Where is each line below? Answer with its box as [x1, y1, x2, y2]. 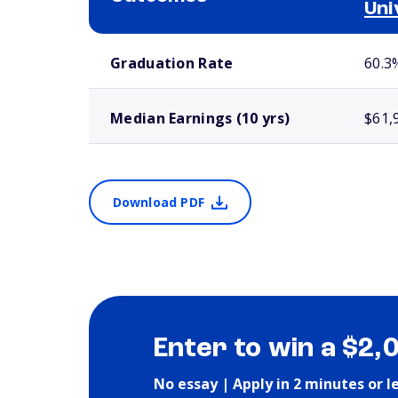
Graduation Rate [110, 53, 234, 73]
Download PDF [112, 194, 204, 211]
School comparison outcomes [89, 36, 212, 45]
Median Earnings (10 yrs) [110, 108, 291, 128]
